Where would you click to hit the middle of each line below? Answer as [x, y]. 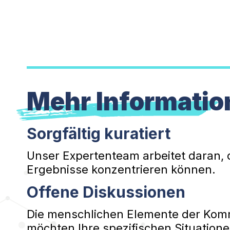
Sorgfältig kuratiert [99, 133]
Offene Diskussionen [106, 192]
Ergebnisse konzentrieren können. [121, 169]
